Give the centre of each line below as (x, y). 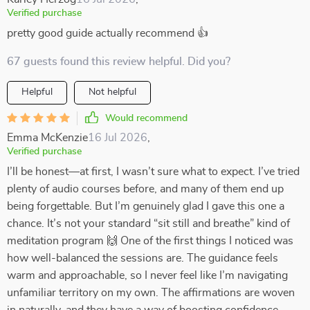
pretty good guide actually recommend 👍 (108, 33)
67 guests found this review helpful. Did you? (119, 62)
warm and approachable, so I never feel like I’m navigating (147, 275)
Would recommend (146, 118)
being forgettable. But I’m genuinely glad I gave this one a (146, 206)
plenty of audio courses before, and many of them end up (145, 189)
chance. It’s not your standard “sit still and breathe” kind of (148, 224)
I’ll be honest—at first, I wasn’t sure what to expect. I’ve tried (153, 172)
